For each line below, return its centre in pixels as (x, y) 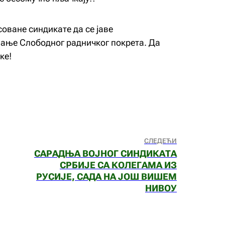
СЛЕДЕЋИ (160, 141)
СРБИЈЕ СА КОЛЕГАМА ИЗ (118, 165)
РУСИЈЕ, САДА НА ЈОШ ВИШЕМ (106, 177)
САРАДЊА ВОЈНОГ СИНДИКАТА (105, 153)
